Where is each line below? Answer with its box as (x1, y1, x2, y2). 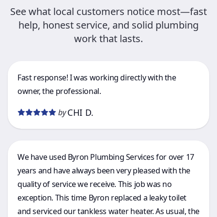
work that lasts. (74, 32, 143, 45)
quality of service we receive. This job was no (17, 179, 172, 189)
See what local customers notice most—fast (10, 5, 207, 18)
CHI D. (67, 107, 94, 118)
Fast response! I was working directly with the (17, 72, 176, 83)
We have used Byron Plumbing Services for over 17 (17, 152, 194, 162)
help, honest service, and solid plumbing (18, 18, 199, 31)
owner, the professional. (17, 86, 101, 96)
